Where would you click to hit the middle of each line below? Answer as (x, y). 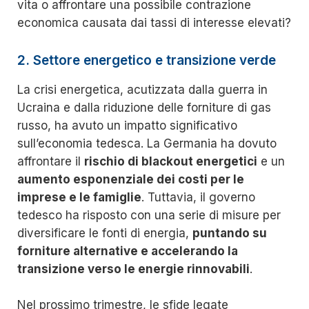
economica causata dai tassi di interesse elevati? (154, 23)
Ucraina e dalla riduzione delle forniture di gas (144, 108)
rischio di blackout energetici (171, 162)
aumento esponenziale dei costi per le (131, 180)
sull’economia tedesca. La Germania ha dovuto (147, 144)
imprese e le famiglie (79, 198)
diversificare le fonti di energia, (105, 233)
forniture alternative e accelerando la (128, 251)
